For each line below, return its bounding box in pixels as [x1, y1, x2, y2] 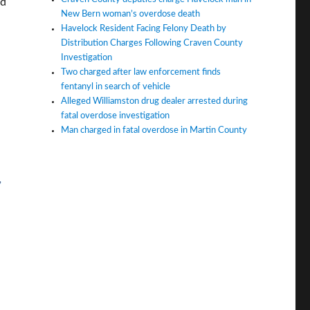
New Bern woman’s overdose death [61, 9, 201, 19]
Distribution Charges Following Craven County [61, 38, 244, 48]
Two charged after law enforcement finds [61, 67, 221, 77]
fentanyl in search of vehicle [61, 82, 171, 91]
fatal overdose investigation [61, 111, 170, 120]
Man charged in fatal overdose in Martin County [61, 125, 248, 135]
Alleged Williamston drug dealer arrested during [61, 96, 248, 106]
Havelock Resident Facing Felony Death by [61, 24, 227, 33]
